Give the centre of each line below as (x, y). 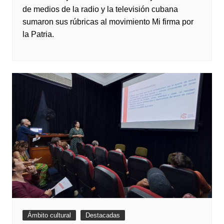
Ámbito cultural (49, 215)
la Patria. (38, 34)
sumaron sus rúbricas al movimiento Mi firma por (108, 22)
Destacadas (102, 215)
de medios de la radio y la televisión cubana (100, 9)
